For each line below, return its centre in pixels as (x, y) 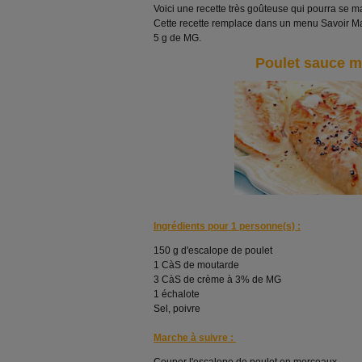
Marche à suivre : (195, 338)
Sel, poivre (177, 309)
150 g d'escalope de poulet (213, 250)
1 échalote (177, 294)
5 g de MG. (177, 38)
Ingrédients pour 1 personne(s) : (227, 226)
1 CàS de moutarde (196, 265)
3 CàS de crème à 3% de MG (217, 280)
